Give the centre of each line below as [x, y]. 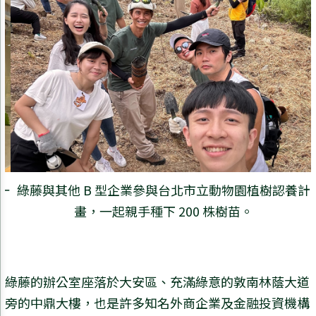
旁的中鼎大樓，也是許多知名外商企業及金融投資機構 [157, 303]
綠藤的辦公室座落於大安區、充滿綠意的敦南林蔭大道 [157, 282]
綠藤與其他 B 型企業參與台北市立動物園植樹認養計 [158, 190]
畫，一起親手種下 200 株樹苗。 [158, 211]
